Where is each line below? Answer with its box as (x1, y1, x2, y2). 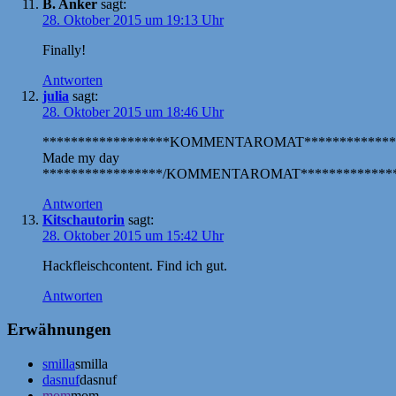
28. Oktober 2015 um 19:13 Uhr (42, 11, 224, 27)
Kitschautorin (42, 211, 125, 227)
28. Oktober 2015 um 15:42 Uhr (42, 227, 224, 243)
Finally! (42, 42, 86, 57)
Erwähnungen (7, 320, 111, 339)
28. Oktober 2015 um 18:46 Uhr (42, 103, 224, 119)
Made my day (42, 149, 119, 165)
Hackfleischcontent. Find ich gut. (42, 257, 227, 273)
